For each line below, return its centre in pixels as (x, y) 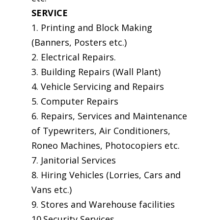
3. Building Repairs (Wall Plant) (96, 72)
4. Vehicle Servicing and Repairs (98, 86)
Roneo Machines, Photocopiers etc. (106, 145)
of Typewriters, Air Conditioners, (101, 131)
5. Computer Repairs (75, 101)
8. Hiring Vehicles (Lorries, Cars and (106, 175)
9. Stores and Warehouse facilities (103, 204)
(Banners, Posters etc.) (79, 42)
